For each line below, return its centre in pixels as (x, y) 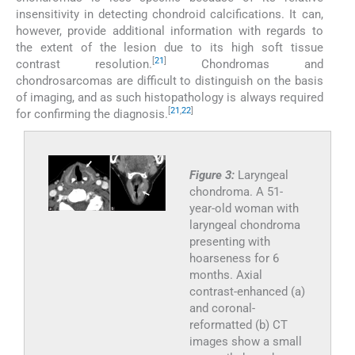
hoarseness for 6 (234, 258)
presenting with (229, 241)
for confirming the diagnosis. (92, 114)
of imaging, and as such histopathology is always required (170, 97)
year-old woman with (244, 208)
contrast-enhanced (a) (247, 291)
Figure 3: (213, 175)
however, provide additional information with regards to (170, 31)
